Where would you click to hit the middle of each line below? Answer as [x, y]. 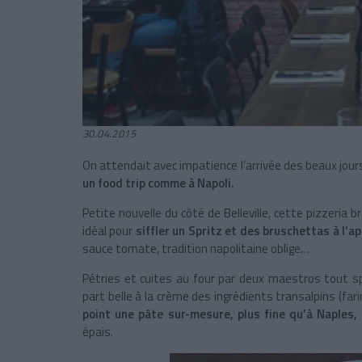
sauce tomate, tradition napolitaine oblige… [196, 249]
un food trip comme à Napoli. [158, 183]
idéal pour [109, 231]
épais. [98, 332]
